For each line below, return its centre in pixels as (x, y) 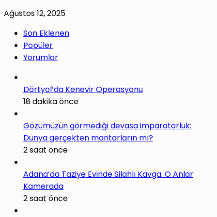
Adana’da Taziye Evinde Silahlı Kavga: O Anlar (108, 174)
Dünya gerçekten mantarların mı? (88, 138)
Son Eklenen (46, 33)
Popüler (38, 46)
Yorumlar (41, 58)
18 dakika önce (51, 102)
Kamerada (43, 186)
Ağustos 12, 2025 (35, 14)
